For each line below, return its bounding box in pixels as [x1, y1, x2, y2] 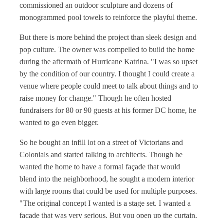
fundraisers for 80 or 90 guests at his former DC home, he [19, 106, 196, 114]
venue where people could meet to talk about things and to [19, 82, 198, 90]
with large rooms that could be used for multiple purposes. [19, 187, 197, 195]
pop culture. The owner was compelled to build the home [19, 45, 195, 54]
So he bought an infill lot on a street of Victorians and [19, 138, 183, 146]
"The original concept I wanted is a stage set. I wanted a [19, 199, 191, 207]
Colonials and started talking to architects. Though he [19, 150, 182, 159]
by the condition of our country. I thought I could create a [19, 70, 195, 78]
